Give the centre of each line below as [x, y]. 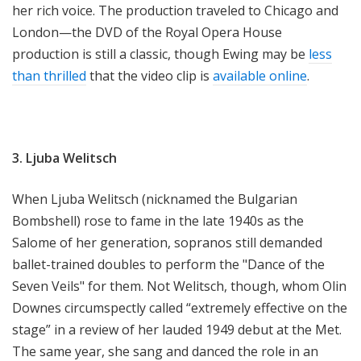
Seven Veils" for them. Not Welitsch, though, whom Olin [179, 286]
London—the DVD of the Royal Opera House [147, 33]
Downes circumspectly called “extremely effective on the [180, 308]
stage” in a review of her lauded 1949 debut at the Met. [177, 330]
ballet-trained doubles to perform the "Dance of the [168, 265]
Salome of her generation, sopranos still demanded [167, 243]
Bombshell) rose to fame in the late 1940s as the [158, 221]
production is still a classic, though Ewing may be [160, 54]
